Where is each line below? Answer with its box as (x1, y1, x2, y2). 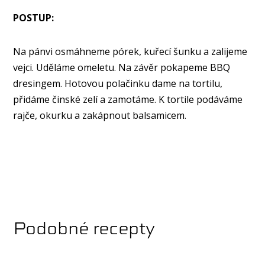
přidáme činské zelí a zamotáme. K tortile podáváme (13, 93, 243, 106)
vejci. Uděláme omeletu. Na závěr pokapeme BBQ (13, 61, 231, 74)
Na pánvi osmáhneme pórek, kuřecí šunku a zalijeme (13, 45, 248, 58)
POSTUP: (13, 11, 54, 24)
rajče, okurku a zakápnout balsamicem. (13, 109, 187, 122)
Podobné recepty (13, 215, 156, 240)
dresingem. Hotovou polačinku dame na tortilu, (13, 77, 223, 90)
